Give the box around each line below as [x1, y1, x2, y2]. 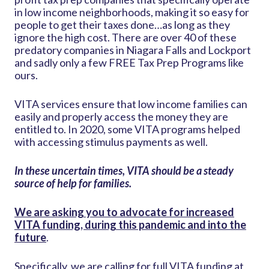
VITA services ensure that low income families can [14, 97, 247, 111]
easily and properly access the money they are [14, 110, 228, 124]
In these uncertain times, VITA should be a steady [14, 164, 234, 178]
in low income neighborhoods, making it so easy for [14, 5, 249, 19]
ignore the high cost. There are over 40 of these [14, 31, 237, 44]
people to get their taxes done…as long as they [14, 18, 230, 32]
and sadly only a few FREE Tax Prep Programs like [14, 56, 244, 70]
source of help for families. [14, 177, 131, 190]
